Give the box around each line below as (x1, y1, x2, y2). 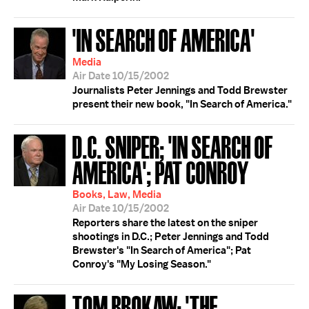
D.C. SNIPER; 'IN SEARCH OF (72, 130, 273, 162)
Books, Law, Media (72, 188, 161, 201)
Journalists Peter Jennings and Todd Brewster (72, 83, 288, 97)
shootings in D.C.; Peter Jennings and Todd (72, 230, 269, 243)
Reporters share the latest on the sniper (72, 216, 258, 230)
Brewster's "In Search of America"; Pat (72, 243, 251, 257)
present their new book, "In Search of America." (72, 97, 292, 111)
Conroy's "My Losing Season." (72, 257, 211, 271)
